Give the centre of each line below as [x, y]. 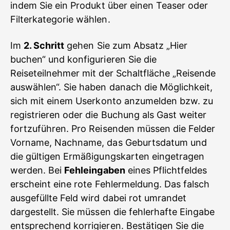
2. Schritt [44, 45]
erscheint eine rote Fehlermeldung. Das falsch [110, 184]
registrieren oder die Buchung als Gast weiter [109, 115]
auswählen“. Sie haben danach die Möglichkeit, [112, 87]
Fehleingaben [95, 170]
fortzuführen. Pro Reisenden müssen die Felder [113, 129]
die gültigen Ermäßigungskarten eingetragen [107, 156]
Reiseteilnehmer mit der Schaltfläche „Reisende [113, 73]
